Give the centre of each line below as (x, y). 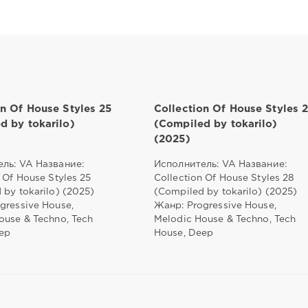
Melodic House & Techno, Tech (225, 219)
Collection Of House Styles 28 (224, 178)
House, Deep (184, 233)
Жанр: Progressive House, (215, 205)
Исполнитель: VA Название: (220, 164)
